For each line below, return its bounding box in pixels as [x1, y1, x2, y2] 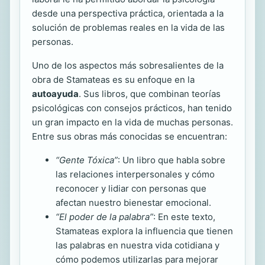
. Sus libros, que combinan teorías [79, 88, 221, 99]
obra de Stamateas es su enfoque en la [32, 73, 195, 85]
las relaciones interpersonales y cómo [56, 168, 215, 180]
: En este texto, [153, 211, 215, 222]
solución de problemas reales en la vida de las [32, 21, 225, 33]
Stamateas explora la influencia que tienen [56, 225, 233, 237]
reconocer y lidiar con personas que [56, 182, 206, 194]
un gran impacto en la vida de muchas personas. [32, 116, 233, 128]
